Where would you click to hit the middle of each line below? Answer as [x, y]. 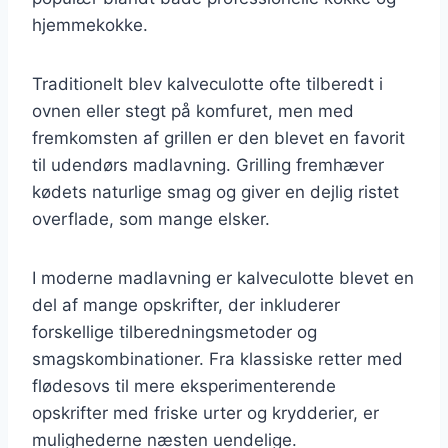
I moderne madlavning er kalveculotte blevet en [223, 277]
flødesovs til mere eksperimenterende [184, 385]
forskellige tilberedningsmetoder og [174, 331]
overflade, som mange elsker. [151, 218]
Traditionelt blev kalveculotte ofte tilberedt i [207, 83]
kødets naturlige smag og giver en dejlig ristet [215, 191]
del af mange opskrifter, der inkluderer [186, 304]
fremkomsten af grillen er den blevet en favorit [218, 137]
